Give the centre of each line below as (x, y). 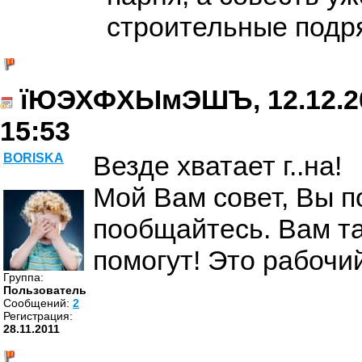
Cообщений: (38, 303)
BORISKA (34, 158)
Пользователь (45, 290)
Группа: (23, 277)
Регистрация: (38, 316)
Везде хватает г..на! (217, 166)
